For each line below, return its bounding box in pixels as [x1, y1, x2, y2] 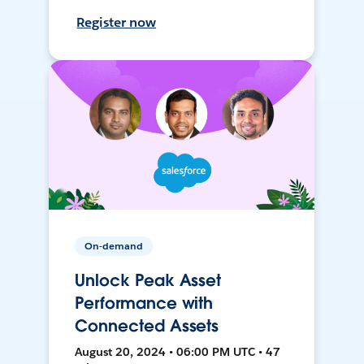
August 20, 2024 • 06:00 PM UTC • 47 [75, 344, 281, 360]
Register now [76, 14, 157, 32]
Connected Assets [75, 315, 219, 337]
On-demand [84, 239, 144, 253]
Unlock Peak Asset [75, 270, 222, 292]
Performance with [75, 292, 214, 314]
